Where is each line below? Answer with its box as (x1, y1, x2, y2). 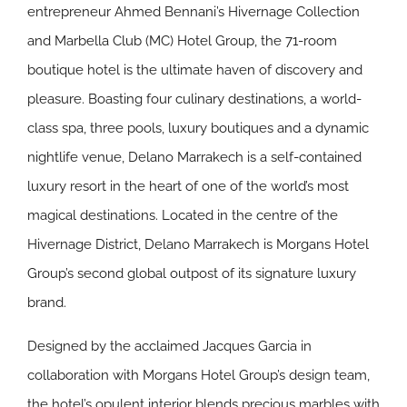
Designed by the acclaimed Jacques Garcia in (27, 338, 312, 354)
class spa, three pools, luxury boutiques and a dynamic (27, 120, 369, 136)
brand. (27, 294, 66, 311)
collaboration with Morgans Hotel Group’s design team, (27, 367, 370, 383)
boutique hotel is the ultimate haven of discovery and (27, 62, 362, 78)
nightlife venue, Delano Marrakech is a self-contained (27, 149, 362, 165)
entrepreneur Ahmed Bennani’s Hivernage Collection (27, 4, 360, 20)
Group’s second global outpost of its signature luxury (27, 265, 356, 282)
